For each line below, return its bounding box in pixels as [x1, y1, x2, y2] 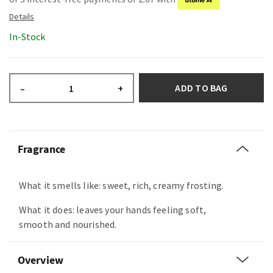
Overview [18, 253, 63, 268]
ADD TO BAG [175, 82, 228, 94]
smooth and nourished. [19, 218, 117, 231]
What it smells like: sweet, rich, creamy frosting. [19, 179, 224, 192]
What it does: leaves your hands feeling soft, [19, 204, 207, 216]
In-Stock [9, 30, 45, 43]
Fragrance [18, 142, 65, 157]
